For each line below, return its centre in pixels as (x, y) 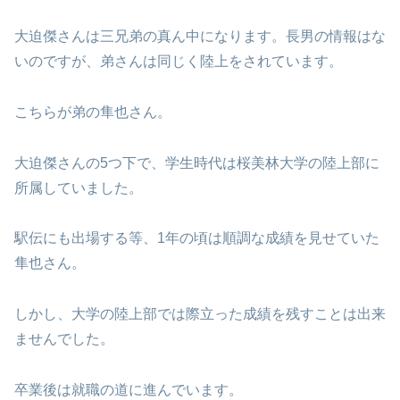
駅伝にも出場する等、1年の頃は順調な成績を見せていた (197, 238)
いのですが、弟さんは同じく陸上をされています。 (179, 61)
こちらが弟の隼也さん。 (93, 112)
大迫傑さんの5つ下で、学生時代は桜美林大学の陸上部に (197, 162)
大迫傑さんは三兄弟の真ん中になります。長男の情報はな (200, 36)
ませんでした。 (64, 339)
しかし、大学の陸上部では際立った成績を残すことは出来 (200, 314)
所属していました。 (79, 187)
